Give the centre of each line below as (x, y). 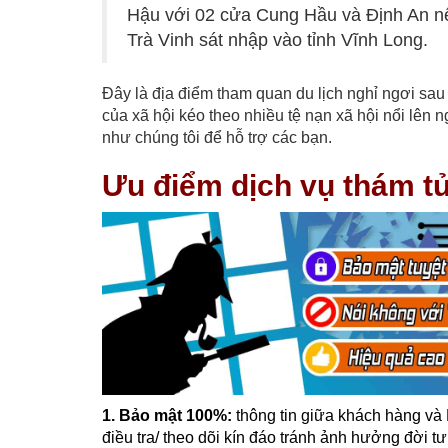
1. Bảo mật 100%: (167, 416)
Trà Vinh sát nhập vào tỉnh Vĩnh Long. (277, 40)
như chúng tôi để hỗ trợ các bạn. (217, 138)
